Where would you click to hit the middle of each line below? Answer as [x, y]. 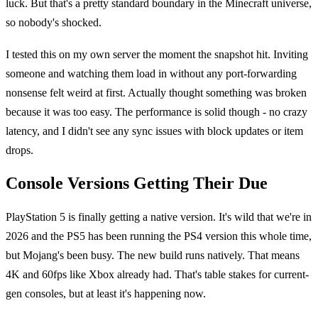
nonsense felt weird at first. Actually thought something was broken [156, 93]
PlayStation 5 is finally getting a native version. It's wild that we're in [159, 217]
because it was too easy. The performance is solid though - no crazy [157, 112]
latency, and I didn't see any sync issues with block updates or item [154, 131]
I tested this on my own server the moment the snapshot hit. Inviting [157, 55]
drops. [20, 150]
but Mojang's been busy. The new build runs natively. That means [153, 256]
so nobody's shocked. [54, 23]
